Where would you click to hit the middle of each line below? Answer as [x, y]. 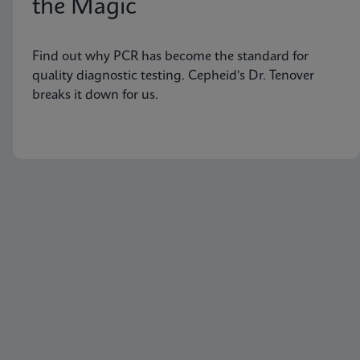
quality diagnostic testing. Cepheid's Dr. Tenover [173, 76]
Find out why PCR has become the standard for [170, 56]
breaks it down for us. [95, 95]
